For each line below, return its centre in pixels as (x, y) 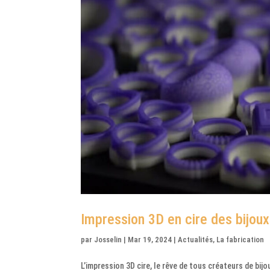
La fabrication (240, 239)
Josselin (108, 239)
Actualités (196, 239)
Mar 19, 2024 (150, 239)
